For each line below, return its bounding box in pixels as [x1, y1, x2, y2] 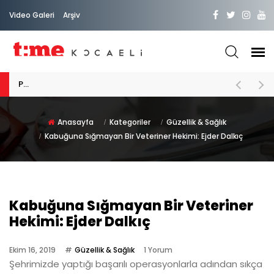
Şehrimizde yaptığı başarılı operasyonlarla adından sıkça [9, 257, 262, 270]
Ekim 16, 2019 [9, 245, 56, 255]
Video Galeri [9, 10, 54, 20]
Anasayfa [57, 117, 94, 127]
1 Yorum [144, 245, 172, 255]
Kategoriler [109, 117, 150, 127]
